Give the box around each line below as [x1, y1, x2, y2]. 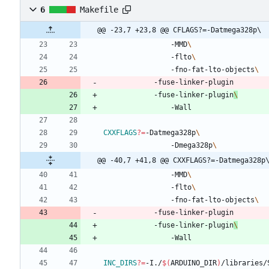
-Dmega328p [171, 141, 213, 150]
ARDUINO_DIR [171, 259, 217, 268]
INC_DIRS [103, 259, 137, 268]
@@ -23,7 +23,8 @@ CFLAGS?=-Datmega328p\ [97, 26, 261, 35]
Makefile [80, 5, 118, 15]
